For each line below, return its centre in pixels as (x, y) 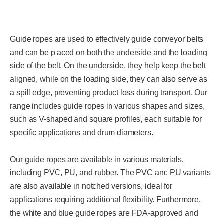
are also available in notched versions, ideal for (91, 186)
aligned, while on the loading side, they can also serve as (109, 79)
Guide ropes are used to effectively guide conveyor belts (107, 39)
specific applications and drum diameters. (82, 133)
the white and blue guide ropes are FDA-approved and (104, 213)
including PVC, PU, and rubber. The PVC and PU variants (110, 173)
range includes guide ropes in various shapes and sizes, (107, 106)
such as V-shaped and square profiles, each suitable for (106, 119)
